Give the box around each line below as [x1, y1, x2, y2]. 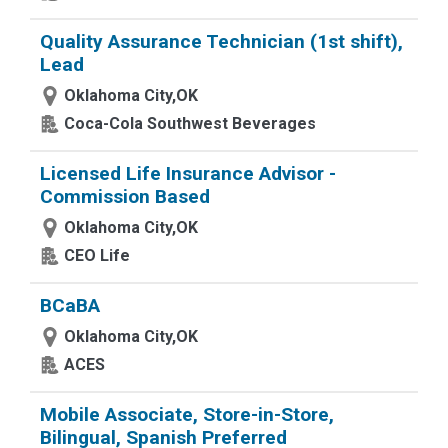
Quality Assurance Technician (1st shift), [40, 30, 403, 53]
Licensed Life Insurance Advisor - [40, 162, 336, 185]
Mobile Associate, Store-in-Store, [40, 403, 334, 426]
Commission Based [40, 185, 210, 208]
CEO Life [64, 246, 130, 265]
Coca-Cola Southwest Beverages [64, 114, 316, 133]
